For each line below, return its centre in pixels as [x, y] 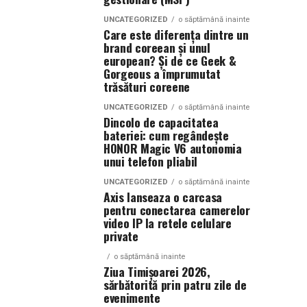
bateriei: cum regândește [166, 135]
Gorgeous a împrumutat [162, 73]
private [121, 236]
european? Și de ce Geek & [170, 60]
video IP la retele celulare [168, 223]
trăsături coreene [147, 86]
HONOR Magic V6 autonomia [173, 148]
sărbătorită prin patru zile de [175, 284]
